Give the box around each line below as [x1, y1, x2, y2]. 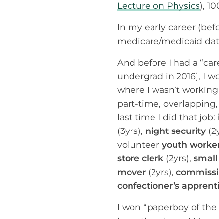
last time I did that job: [117, 111, 218, 122]
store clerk [117, 153, 163, 163]
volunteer [117, 139, 162, 150]
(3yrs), [117, 125, 145, 136]
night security [145, 125, 206, 136]
